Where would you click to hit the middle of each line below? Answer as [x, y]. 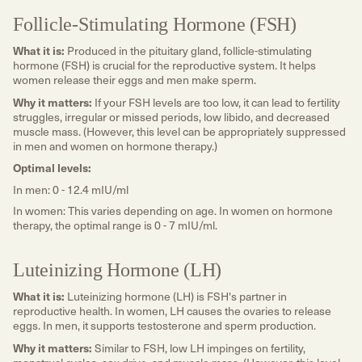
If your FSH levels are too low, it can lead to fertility [216, 102]
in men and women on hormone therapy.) [115, 145]
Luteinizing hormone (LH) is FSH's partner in [177, 297]
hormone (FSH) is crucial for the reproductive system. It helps [164, 65]
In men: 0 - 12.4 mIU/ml [72, 189]
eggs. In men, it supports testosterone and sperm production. [166, 326]
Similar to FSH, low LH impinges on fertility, [200, 347]
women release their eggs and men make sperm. [135, 80]
